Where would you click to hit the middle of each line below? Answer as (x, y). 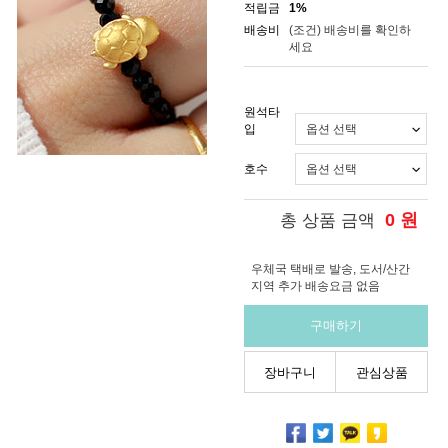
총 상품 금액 (327, 221)
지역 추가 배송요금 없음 (315, 286)
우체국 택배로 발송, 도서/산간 (330, 269)
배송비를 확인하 (367, 29)
